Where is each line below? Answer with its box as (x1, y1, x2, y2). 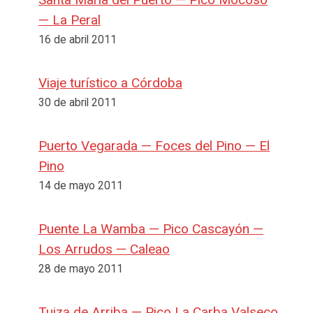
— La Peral (38, 11, 101, 28)
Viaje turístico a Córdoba (38, 74, 182, 91)
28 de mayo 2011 (38, 262, 123, 275)
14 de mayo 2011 (38, 179, 123, 192)
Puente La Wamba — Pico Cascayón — (38, 220, 263, 237)
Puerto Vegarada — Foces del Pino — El (38, 137, 270, 154)
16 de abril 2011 (38, 33, 117, 46)
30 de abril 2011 (38, 96, 117, 109)
